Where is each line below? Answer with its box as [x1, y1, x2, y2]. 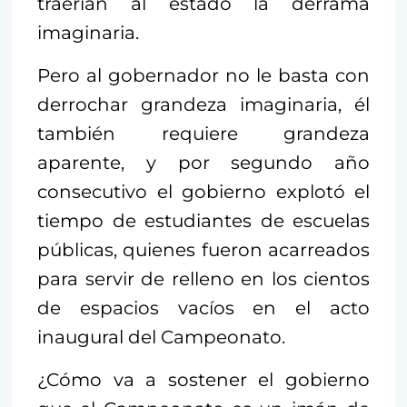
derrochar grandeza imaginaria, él [37, 93, 370, 115]
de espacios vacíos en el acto [37, 296, 370, 319]
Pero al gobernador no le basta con [37, 64, 370, 86]
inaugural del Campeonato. [37, 325, 285, 348]
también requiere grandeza [37, 122, 370, 144]
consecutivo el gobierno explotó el [37, 180, 370, 203]
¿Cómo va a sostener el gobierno [37, 368, 370, 391]
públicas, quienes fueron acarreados [37, 238, 370, 261]
